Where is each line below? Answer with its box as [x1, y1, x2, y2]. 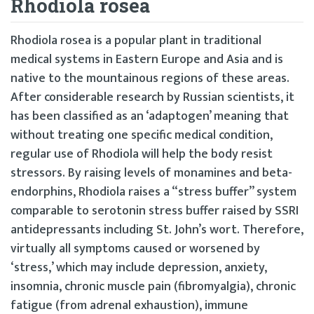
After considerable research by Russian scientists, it [11, 87, 294, 109]
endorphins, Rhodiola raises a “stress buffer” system [11, 182, 296, 203]
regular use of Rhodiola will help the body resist [11, 144, 273, 165]
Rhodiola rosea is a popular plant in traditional [11, 30, 261, 52]
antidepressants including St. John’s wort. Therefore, [11, 219, 303, 241]
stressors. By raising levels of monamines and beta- [11, 163, 292, 184]
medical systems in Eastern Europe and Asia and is [11, 49, 283, 71]
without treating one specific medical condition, [11, 125, 273, 146]
